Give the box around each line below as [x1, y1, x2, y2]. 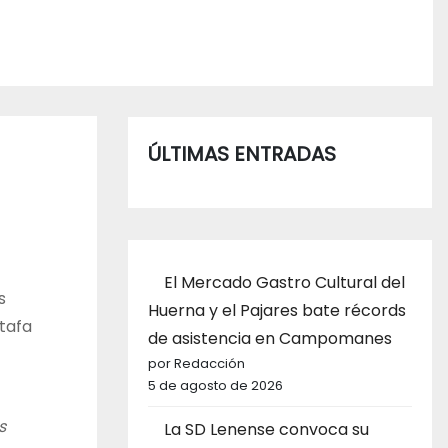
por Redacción [148, 353, 245, 373]
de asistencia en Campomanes [148, 326, 392, 350]
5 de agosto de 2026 [148, 375, 283, 395]
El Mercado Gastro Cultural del [164, 270, 405, 294]
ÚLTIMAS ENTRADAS [148, 139, 336, 168]
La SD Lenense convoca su [164, 417, 369, 441]
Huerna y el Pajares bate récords [148, 298, 406, 322]
